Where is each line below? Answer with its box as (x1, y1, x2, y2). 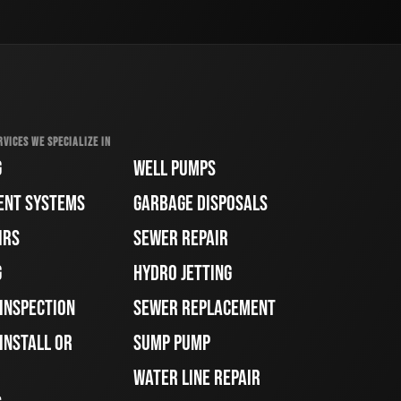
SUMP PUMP (133, 330, 211, 357)
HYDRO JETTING (133, 260, 233, 287)
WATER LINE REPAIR (133, 365, 261, 392)
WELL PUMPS (133, 156, 217, 183)
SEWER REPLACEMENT (133, 295, 277, 322)
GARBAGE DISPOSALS (133, 191, 269, 218)
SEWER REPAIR (133, 226, 229, 252)
